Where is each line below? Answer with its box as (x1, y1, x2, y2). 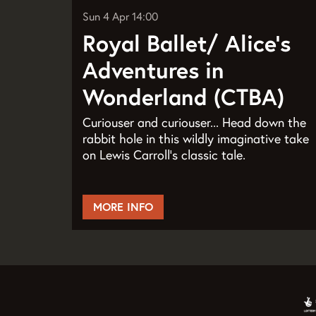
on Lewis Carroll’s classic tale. (83, 147, 245, 164)
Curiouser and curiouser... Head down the (83, 114, 306, 131)
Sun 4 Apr (83, 9, 132, 24)
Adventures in (83, 56, 224, 85)
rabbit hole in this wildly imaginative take (83, 130, 309, 147)
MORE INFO (93, 200, 153, 214)
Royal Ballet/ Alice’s (83, 29, 291, 59)
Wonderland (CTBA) (83, 83, 284, 112)
